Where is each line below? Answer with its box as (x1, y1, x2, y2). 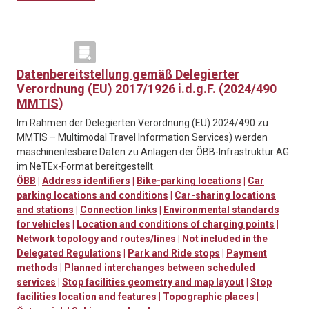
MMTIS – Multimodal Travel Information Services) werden (17, 132, 268, 143)
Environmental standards (163, 204, 279, 216)
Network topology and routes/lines (17, 233, 176, 245)
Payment (226, 248, 267, 259)
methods (17, 262, 58, 274)
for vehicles (17, 219, 70, 230)
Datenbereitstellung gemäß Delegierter (17, 67, 239, 82)
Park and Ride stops (128, 248, 220, 259)
